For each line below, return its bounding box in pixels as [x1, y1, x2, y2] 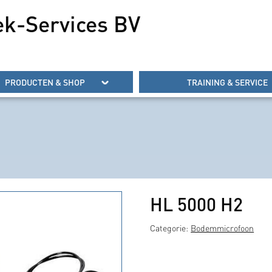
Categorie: [150, 225, 191, 234]
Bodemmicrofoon [191, 225, 254, 234]
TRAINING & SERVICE [186, 76, 268, 88]
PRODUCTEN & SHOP [5, 76, 85, 88]
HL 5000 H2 [150, 192, 243, 216]
